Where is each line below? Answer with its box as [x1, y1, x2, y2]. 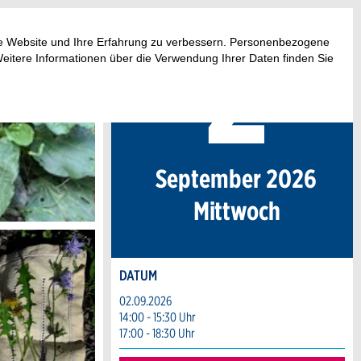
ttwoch [214, 194, 280, 226]
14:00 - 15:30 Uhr [119, 309, 196, 325]
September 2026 [156, 162, 317, 194]
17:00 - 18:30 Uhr [119, 326, 195, 341]
